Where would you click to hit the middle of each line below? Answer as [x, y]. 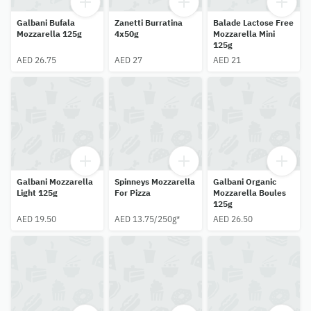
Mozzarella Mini [244, 34]
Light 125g [37, 192]
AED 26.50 [233, 219]
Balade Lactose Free [253, 23]
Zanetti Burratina [149, 23]
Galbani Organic [244, 181]
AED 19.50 [36, 219]
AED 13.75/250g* [148, 219]
